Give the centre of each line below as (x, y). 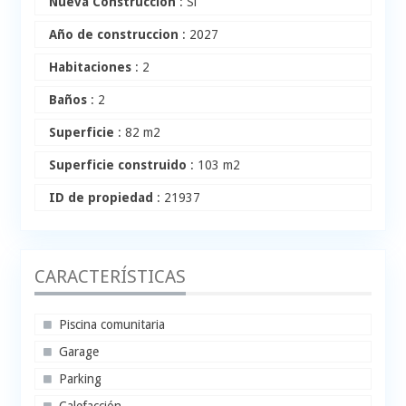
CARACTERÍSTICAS (111, 277)
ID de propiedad (101, 198)
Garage (79, 352)
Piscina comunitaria (112, 325)
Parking (81, 379)
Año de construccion (114, 35)
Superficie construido (118, 165)
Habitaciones (91, 68)
